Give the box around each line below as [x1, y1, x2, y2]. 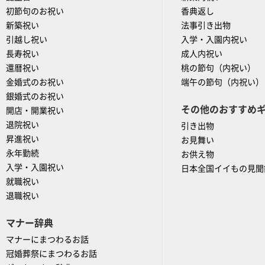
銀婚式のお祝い [6, 92, 64, 101]
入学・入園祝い [6, 163, 64, 172]
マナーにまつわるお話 [6, 235, 89, 244]
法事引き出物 [180, 21, 231, 30]
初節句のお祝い [6, 7, 64, 16]
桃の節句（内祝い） [180, 64, 256, 73]
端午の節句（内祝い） [180, 78, 264, 87]
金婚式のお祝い [6, 78, 64, 87]
